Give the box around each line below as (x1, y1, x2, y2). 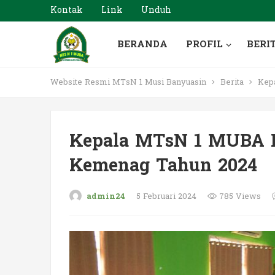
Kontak (50, 2, 83, 18)
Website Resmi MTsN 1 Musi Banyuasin (50, 75, 206, 90)
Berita (220, 75, 244, 90)
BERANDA (117, 36, 168, 53)
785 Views (217, 189, 261, 204)
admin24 (87, 189, 125, 204)
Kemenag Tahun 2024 (69, 150, 257, 182)
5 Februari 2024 (136, 189, 199, 204)
